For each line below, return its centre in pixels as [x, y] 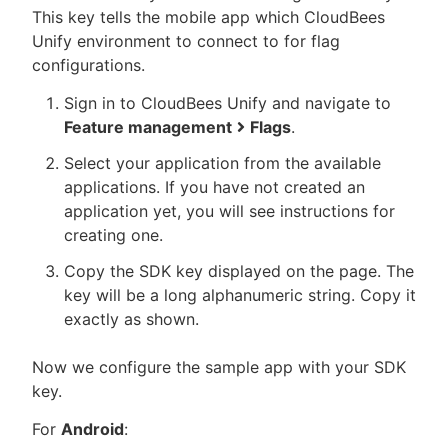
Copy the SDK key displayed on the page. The [239, 271]
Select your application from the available [222, 163]
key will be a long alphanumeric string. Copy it [240, 295]
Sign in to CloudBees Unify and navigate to [227, 103]
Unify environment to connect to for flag [186, 41]
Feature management [148, 127]
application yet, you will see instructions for [229, 211]
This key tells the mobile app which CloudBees [208, 17]
